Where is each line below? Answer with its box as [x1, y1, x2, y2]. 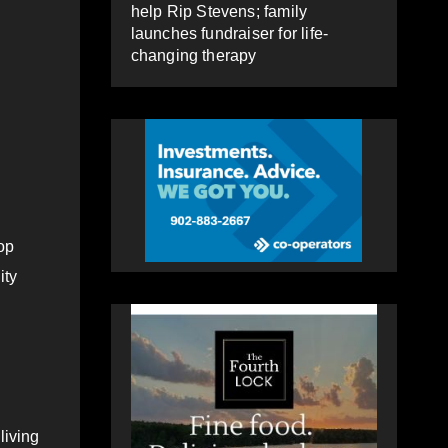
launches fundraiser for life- [130, 24, 329, 42]
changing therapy [130, 46, 257, 64]
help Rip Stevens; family [130, 2, 308, 20]
